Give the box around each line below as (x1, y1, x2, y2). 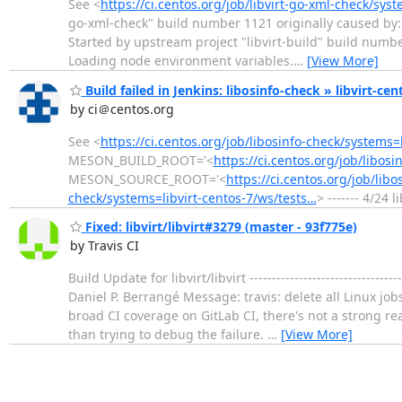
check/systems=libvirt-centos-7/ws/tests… (67, 188, 317, 206)
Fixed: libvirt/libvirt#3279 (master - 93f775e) (81, 218, 357, 236)
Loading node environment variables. (67, 52, 293, 70)
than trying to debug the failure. (67, 326, 267, 344)
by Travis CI (69, 237, 139, 255)
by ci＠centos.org (69, 100, 174, 118)
